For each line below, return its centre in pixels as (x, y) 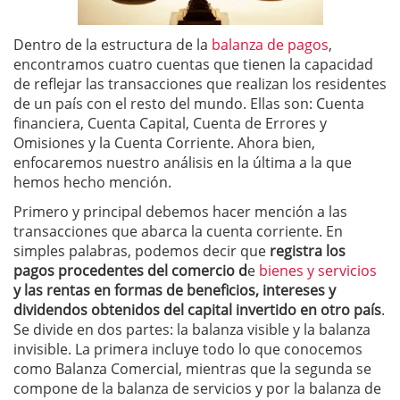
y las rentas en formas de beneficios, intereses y (175, 291)
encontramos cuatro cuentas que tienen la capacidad (193, 65)
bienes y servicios (318, 271)
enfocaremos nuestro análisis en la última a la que (183, 163)
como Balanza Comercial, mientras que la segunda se (192, 369)
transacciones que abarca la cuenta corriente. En (178, 232)
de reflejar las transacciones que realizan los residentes (200, 84)
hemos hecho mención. (92, 183)
